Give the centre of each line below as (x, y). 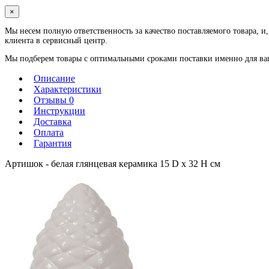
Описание (54, 79)
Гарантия (53, 144)
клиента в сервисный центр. (56, 41)
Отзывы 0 (54, 100)
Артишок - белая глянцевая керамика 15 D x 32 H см (113, 164)
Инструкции (59, 111)
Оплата (49, 133)
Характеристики (68, 89)
